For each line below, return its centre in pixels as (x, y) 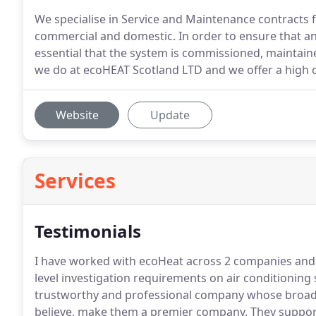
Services (75, 181)
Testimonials (88, 231)
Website (77, 115)
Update (170, 115)
